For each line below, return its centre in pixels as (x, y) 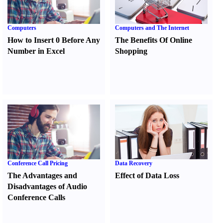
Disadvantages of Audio (47, 186)
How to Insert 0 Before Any (54, 40)
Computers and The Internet (152, 28)
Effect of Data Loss (147, 175)
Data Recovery (134, 163)
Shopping (131, 51)
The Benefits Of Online (154, 40)
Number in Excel (36, 51)
